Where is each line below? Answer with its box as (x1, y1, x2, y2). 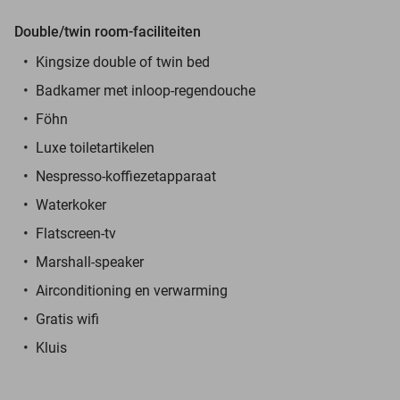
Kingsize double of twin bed (36, 53, 210, 71)
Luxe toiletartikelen (36, 138, 154, 156)
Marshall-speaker (36, 253, 144, 271)
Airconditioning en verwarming (36, 281, 228, 299)
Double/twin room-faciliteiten (14, 22, 201, 40)
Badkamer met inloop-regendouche (36, 81, 255, 99)
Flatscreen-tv (36, 224, 116, 242)
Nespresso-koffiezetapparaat (36, 167, 216, 185)
